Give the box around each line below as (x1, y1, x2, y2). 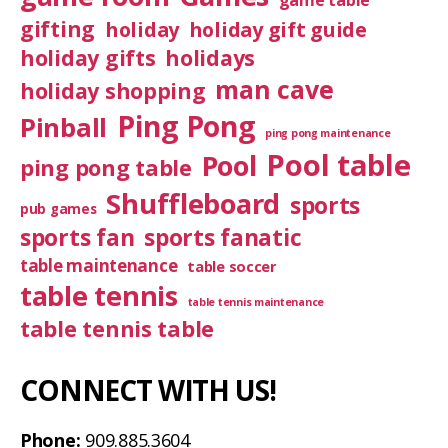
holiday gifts (20, 43, 156, 72)
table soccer (187, 256, 277, 276)
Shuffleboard (106, 185, 281, 222)
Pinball (20, 109, 108, 145)
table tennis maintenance (187, 295, 325, 309)
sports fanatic (144, 222, 302, 253)
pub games (20, 200, 97, 218)
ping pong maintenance (265, 126, 391, 140)
